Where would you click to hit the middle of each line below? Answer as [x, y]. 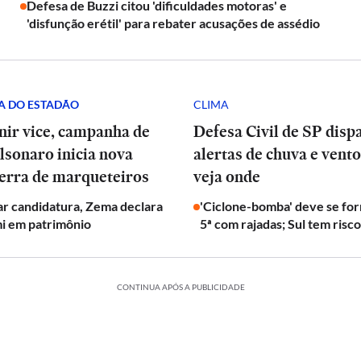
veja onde [227, 176]
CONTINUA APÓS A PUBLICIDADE [180, 287]
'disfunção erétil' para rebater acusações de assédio [173, 23]
